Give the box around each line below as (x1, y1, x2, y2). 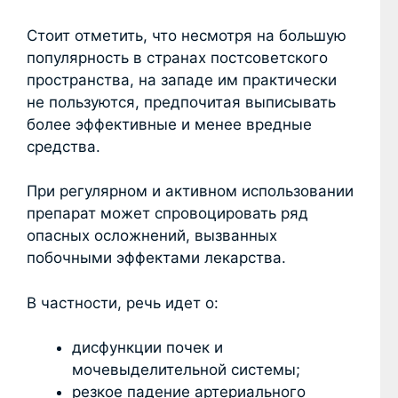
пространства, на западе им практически (27, 70, 337, 89)
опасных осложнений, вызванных (27, 227, 277, 245)
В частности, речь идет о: (27, 293, 219, 312)
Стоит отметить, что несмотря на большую (27, 26, 346, 44)
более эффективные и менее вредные (27, 115, 312, 133)
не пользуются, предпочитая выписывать (27, 92, 336, 111)
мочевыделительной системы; (72, 361, 300, 379)
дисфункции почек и (72, 338, 223, 357)
